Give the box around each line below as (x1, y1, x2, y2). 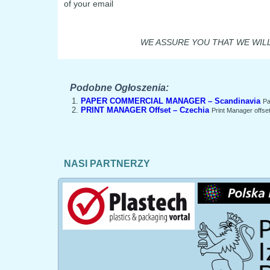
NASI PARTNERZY (64, 159, 150, 169)
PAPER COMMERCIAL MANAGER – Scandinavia (81, 96, 260, 105)
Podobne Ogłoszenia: (70, 82, 169, 93)
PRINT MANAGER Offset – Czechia (81, 105, 209, 115)
